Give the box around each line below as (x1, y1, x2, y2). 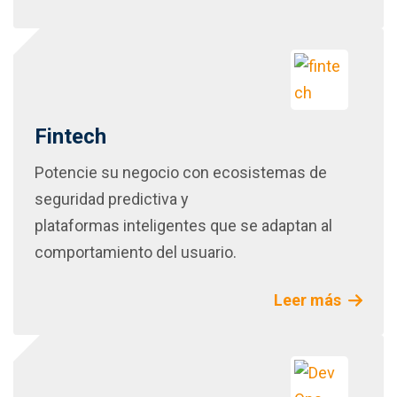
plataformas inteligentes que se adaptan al (35, 216, 332, 236)
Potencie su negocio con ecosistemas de (35, 163, 327, 183)
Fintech (35, 124, 106, 150)
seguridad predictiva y (35, 190, 189, 209)
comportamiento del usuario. (35, 243, 237, 262)
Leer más (274, 291, 342, 310)
